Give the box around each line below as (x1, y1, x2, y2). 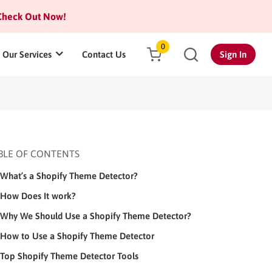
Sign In (220, 49, 246, 59)
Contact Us (82, 49, 126, 59)
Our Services (2, 49, 52, 59)
